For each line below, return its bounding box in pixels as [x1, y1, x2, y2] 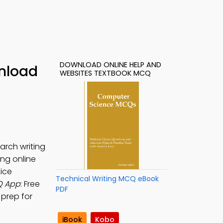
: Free [20, 178, 40, 190]
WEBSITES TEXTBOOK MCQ [60, 68, 151, 78]
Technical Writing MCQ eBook [56, 174, 159, 184]
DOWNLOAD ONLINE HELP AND [60, 60, 161, 70]
